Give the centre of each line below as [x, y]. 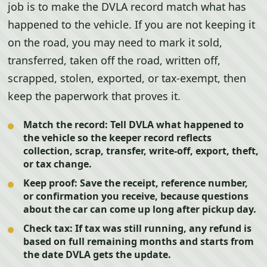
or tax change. [58, 164]
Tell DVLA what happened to [176, 125]
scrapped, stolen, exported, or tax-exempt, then [127, 78]
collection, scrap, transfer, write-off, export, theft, [141, 151]
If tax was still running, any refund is [162, 228]
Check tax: [48, 228]
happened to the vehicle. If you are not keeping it [132, 24]
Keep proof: [51, 183]
